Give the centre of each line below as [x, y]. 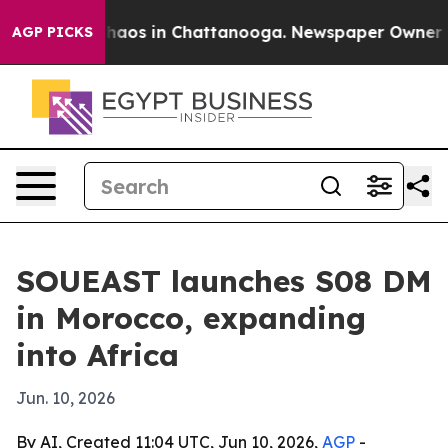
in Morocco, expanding [191, 318]
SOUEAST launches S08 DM [224, 281]
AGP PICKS [52, 32]
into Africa [97, 355]
